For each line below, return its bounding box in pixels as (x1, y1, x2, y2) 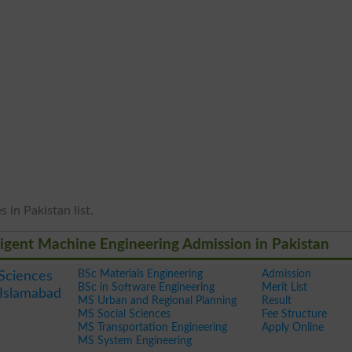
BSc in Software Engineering (77, 281, 214, 293)
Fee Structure (261, 308, 327, 320)
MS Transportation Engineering (77, 321, 227, 333)
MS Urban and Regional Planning (77, 295, 236, 306)
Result (261, 295, 291, 306)
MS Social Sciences (77, 308, 170, 320)
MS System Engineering (77, 335, 192, 346)
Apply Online (261, 321, 324, 333)
